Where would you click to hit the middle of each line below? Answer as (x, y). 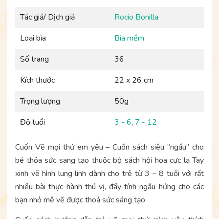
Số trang (34, 59)
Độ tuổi (33, 122)
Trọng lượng (40, 101)
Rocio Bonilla (136, 17)
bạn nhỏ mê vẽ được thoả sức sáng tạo (80, 200)
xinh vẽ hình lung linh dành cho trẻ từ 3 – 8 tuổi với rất (109, 174)
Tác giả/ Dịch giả (47, 17)
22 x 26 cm (134, 80)
